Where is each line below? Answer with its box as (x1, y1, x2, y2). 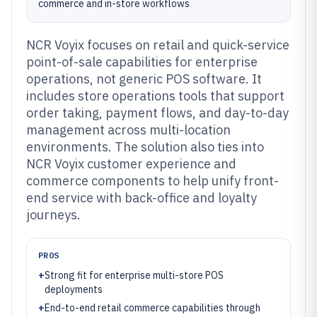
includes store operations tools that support (26, 88, 284, 104)
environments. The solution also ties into (26, 139, 264, 155)
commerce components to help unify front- (26, 173, 279, 189)
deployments (45, 283, 103, 296)
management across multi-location (26, 122, 231, 138)
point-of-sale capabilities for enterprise (26, 54, 258, 70)
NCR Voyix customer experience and (26, 156, 236, 172)
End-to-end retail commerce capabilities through (45, 301, 260, 314)
